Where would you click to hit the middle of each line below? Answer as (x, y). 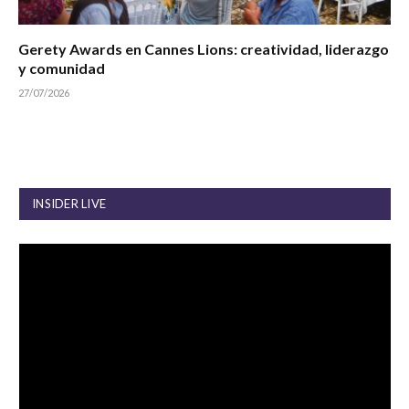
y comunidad (62, 68)
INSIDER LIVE (69, 204)
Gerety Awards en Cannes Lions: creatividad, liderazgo (204, 49)
